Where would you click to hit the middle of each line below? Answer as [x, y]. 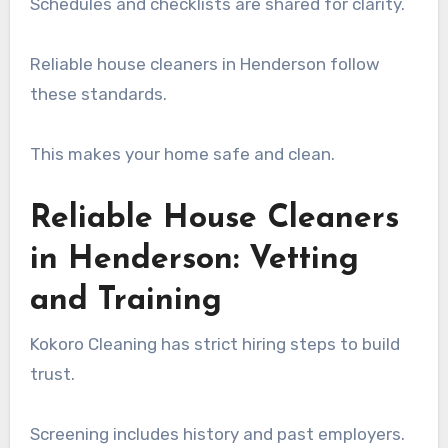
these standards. [98, 94]
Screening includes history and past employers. [217, 433]
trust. [52, 373]
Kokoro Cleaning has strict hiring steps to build [214, 343]
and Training [125, 301]
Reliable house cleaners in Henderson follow [204, 64]
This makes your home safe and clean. [182, 154]
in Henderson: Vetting [194, 260]
